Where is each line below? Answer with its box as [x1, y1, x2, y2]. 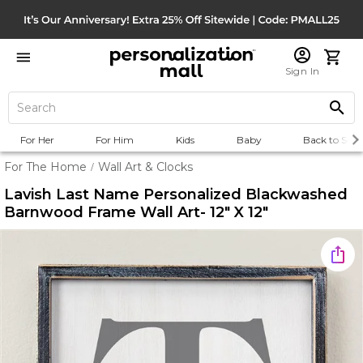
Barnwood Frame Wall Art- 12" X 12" [4, 203, 268, 221]
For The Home [4, 160, 87, 174]
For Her [19, 134, 54, 146]
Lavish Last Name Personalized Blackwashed [4, 186, 348, 203]
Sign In [284, 65, 320, 77]
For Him [96, 134, 135, 146]
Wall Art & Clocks [98, 160, 193, 174]
